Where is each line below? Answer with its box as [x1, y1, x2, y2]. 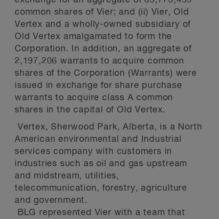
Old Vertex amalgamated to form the [15, 32, 173, 41]
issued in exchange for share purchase [15, 81, 182, 90]
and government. [15, 196, 88, 205]
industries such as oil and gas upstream [15, 159, 188, 168]
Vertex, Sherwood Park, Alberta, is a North [15, 123, 202, 131]
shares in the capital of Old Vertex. [15, 106, 166, 114]
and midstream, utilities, [15, 172, 120, 180]
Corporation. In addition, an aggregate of [15, 44, 192, 53]
